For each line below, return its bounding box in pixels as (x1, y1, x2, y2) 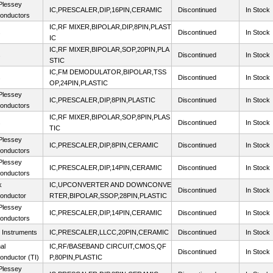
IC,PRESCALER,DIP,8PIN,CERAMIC (49, 141, 158, 149)
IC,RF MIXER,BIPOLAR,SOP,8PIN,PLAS (49, 113, 170, 121)
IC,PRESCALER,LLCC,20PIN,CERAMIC (49, 229, 169, 236)
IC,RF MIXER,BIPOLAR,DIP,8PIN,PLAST (49, 23, 171, 30)
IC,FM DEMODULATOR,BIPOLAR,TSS (49, 68, 166, 76)
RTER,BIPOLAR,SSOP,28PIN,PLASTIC (49, 192, 167, 199)
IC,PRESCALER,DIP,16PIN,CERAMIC (49, 6, 162, 13)
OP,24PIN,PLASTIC (49, 79, 108, 87)
